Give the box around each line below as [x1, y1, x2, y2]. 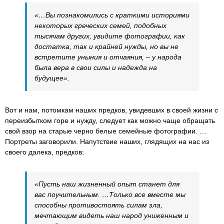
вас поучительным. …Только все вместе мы [34, 190, 185, 198]
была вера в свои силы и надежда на [34, 63, 157, 71]
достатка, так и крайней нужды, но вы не [34, 42, 178, 50]
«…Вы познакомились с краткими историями [34, 10, 189, 19]
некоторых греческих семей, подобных [34, 21, 166, 29]
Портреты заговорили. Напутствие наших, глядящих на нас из [5, 137, 209, 145]
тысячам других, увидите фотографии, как [34, 31, 185, 40]
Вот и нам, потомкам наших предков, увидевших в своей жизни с [5, 105, 218, 114]
